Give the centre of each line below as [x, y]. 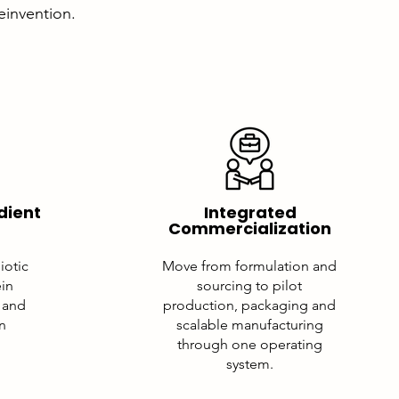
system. [249, 364]
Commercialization [250, 228]
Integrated [250, 212]
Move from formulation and [249, 266]
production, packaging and [249, 305]
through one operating [249, 344]
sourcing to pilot [249, 285]
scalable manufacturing [249, 325]
